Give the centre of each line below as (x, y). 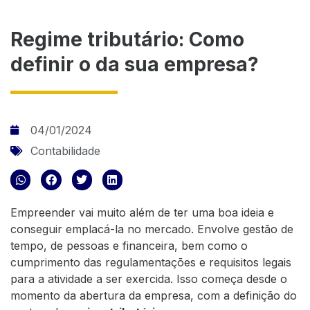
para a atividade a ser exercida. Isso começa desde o (149, 279)
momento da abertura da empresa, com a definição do (154, 295)
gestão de (268, 229)
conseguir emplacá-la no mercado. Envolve (127, 229)
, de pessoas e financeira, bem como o (146, 245)
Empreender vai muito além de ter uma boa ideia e (142, 212)
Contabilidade (65, 151)
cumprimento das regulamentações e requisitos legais (151, 262)
